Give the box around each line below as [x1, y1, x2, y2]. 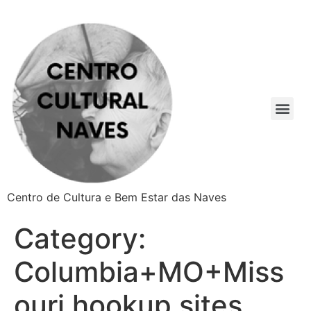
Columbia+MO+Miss [14, 255, 284, 289]
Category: [14, 221, 146, 255]
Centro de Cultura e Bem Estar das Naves [7, 190, 226, 204]
